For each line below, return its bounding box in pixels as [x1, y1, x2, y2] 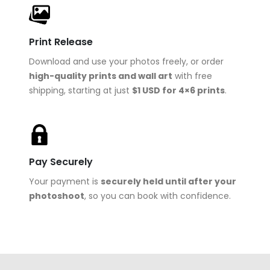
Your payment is [29, 175, 101, 187]
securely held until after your [101, 175, 236, 187]
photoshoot [29, 189, 84, 202]
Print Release [29, 34, 93, 49]
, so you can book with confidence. [84, 189, 231, 202]
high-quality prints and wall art [29, 69, 172, 82]
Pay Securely [29, 154, 93, 169]
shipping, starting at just [29, 84, 132, 96]
